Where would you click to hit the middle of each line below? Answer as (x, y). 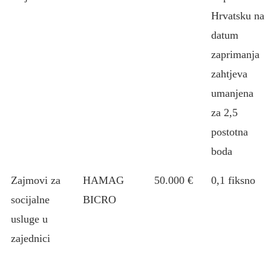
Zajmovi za (36, 180)
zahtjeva (229, 74)
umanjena (232, 93)
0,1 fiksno (233, 180)
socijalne (30, 200)
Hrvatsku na (238, 16)
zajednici (31, 238)
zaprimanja (235, 54)
